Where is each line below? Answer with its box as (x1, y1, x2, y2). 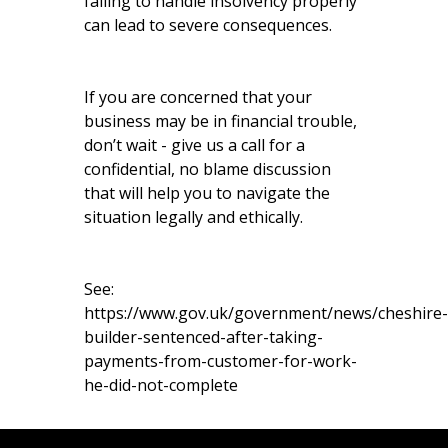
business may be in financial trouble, (84, 109, 357, 132)
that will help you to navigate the (84, 181, 330, 204)
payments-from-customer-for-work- (84, 349, 357, 372)
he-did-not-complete (84, 373, 238, 396)
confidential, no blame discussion (84, 157, 331, 180)
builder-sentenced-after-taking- (84, 325, 323, 348)
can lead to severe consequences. (84, 13, 332, 36)
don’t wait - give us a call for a (84, 133, 305, 156)
